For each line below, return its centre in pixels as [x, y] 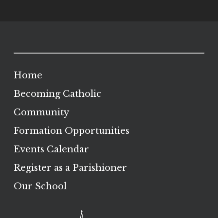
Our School [40, 186]
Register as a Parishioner [70, 168]
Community [41, 112]
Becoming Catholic [57, 94]
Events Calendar [51, 149]
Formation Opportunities [72, 131]
